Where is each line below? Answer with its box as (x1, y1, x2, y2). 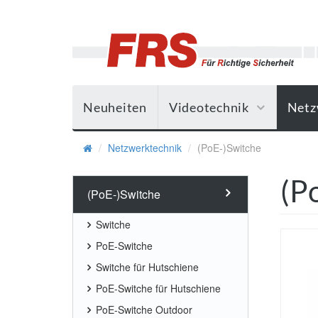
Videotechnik (168, 99, 249, 115)
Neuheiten (83, 99, 147, 115)
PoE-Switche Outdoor (96, 302, 192, 317)
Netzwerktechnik (108, 141, 182, 155)
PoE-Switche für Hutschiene (96, 281, 221, 295)
